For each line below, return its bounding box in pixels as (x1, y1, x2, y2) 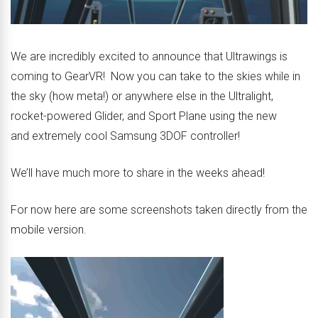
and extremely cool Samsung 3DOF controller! (11, 129, 240, 143)
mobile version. (11, 223, 87, 237)
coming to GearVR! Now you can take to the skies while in (11, 70, 300, 84)
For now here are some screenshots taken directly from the (11, 203, 307, 217)
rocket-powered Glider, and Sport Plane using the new (11, 109, 277, 124)
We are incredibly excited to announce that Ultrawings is (11, 50, 287, 64)
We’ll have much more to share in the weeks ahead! (11, 166, 265, 180)
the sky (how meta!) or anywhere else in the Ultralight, (11, 89, 273, 104)
